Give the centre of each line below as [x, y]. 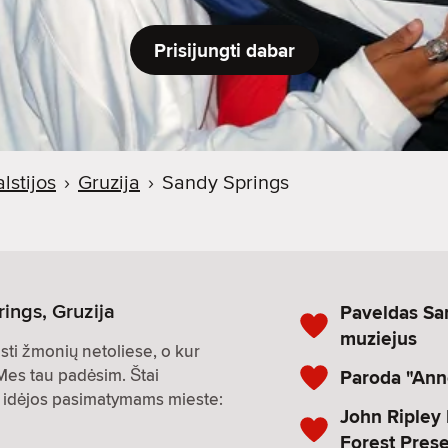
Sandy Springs [225, 183]
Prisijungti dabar [224, 50]
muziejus [378, 338]
